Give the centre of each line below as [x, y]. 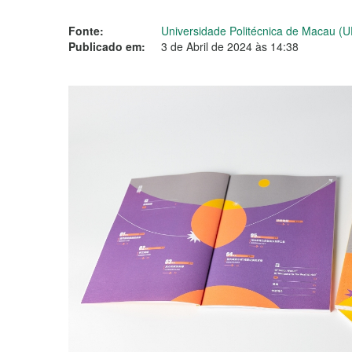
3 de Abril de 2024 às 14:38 [230, 46]
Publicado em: [107, 46]
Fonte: [86, 31]
